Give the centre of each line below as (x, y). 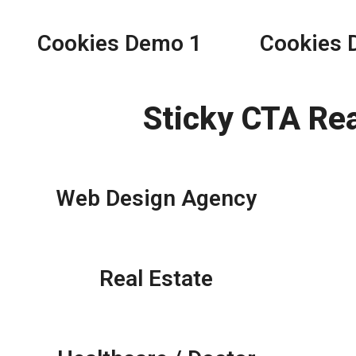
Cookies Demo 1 (119, 44)
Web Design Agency (157, 199)
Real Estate (157, 279)
